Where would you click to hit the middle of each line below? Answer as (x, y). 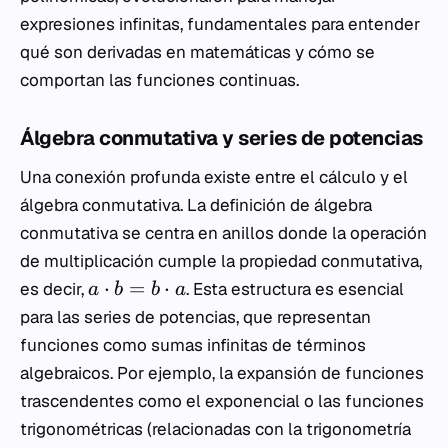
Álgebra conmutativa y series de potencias (221, 138)
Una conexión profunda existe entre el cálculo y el (214, 177)
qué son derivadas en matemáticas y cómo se (197, 52)
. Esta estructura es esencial (294, 289)
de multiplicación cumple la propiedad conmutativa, (221, 261)
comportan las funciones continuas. (159, 80)
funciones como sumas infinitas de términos (193, 345)
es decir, (54, 289)
